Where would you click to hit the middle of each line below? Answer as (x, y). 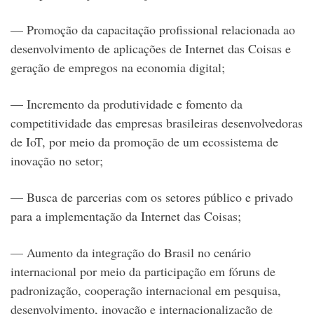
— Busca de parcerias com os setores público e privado (152, 197)
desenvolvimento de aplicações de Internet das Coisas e (151, 49)
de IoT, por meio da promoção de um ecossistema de (144, 142)
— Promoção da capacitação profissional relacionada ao (153, 30)
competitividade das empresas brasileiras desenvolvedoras (157, 123)
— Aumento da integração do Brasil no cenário (131, 253)
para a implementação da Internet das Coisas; (126, 216)
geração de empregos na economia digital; (118, 68)
